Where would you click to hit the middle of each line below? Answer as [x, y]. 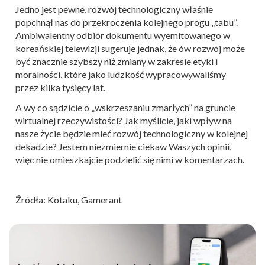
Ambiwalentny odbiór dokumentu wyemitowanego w [123, 35]
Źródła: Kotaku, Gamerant [69, 199]
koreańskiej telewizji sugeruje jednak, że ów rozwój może [130, 48]
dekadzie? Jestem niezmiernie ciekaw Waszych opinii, [123, 146]
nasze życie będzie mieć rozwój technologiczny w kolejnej [132, 133]
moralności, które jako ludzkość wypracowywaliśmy [121, 74]
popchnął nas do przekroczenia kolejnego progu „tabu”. [127, 22]
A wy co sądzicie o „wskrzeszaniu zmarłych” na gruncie [125, 107]
